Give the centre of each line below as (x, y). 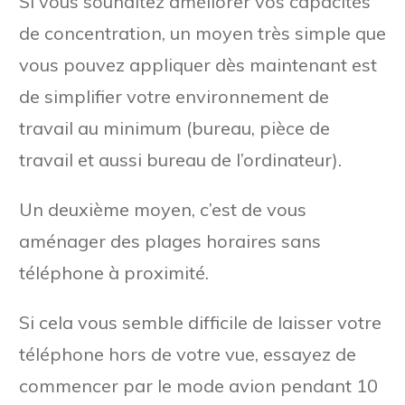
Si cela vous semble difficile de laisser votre (200, 322)
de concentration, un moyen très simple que (202, 33)
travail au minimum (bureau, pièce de (174, 127)
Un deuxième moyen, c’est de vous (163, 209)
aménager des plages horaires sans (170, 240)
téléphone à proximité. (114, 272)
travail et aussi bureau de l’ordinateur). (180, 159)
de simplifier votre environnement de (174, 96)
